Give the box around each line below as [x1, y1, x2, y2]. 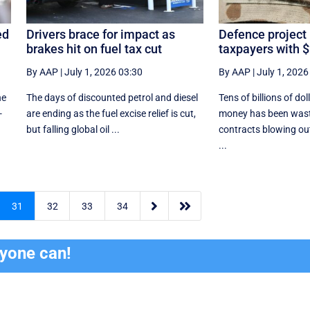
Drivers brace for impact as [26, 26, 175, 42]
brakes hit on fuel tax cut [26, 41, 162, 56]
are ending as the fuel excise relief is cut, [26, 107, 196, 119]
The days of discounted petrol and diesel [26, 91, 198, 103]
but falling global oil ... [26, 123, 120, 135]
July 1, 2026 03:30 [64, 66, 143, 77]
